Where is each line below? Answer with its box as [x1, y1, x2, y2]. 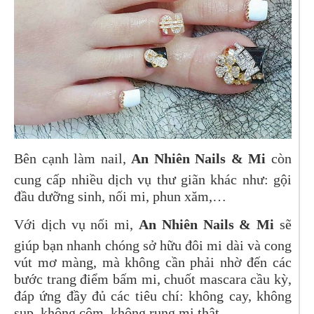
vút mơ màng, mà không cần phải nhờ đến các [14, 254, 292, 271]
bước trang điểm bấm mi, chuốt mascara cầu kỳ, [14, 271, 292, 287]
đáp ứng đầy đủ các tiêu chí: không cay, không [14, 288, 292, 304]
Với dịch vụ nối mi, [14, 217, 139, 233]
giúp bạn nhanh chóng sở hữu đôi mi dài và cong [14, 238, 292, 254]
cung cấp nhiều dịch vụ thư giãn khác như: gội [14, 172, 292, 188]
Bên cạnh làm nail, [14, 151, 132, 167]
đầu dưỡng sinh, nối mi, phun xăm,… [14, 189, 226, 205]
